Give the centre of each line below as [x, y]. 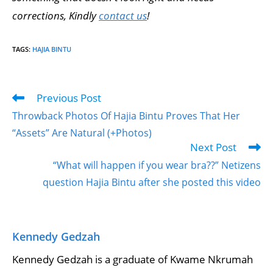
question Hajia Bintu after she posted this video [152, 182]
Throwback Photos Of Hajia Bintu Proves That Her [126, 116]
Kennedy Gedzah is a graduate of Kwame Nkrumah [133, 259]
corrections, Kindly [55, 16]
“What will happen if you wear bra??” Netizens [157, 165]
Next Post [213, 147]
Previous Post [69, 98]
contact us [123, 16]
